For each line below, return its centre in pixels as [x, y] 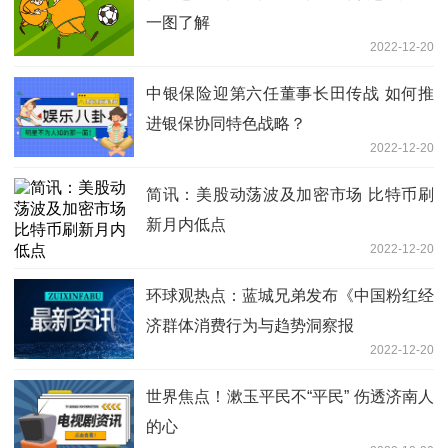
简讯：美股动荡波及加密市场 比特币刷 [290, 195]
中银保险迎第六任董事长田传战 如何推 [290, 94]
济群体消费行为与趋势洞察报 [250, 326]
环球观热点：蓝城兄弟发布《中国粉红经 [290, 296]
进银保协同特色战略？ [226, 124]
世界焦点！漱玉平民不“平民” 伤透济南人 [290, 397]
